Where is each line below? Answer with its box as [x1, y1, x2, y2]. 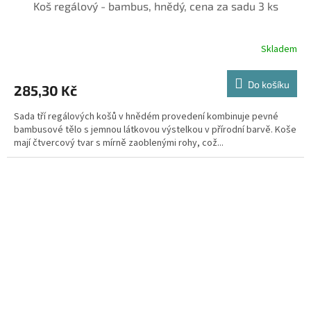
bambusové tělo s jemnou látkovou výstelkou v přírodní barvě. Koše [14, 122, 296, 137]
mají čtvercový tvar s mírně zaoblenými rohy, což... [14, 135, 224, 150]
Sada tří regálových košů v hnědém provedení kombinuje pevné [14, 109, 278, 124]
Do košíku [248, 78, 289, 90]
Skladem [261, 42, 297, 57]
